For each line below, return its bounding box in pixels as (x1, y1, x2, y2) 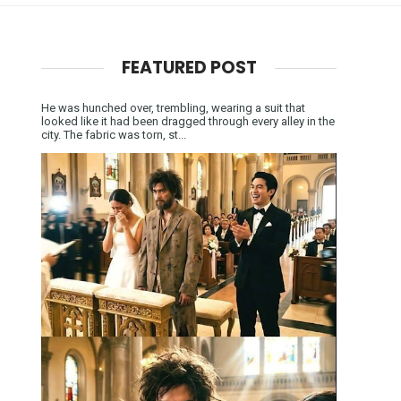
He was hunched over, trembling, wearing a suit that (41, 100, 305, 115)
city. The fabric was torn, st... (41, 127, 186, 141)
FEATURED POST (121, 55, 257, 80)
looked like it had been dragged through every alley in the (41, 114, 335, 128)
